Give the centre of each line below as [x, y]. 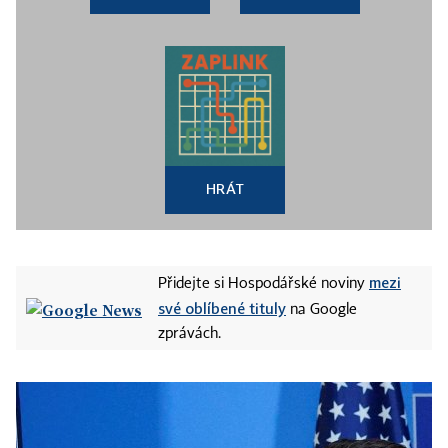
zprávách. [189, 334]
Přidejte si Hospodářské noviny [263, 284]
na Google [321, 310]
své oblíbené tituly [222, 308]
